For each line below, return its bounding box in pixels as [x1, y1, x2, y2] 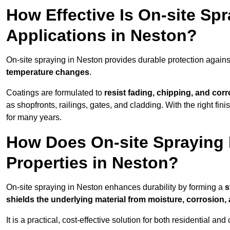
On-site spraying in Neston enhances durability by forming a [6, 183, 225, 192]
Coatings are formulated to [6, 88, 104, 98]
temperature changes [6, 68, 89, 77]
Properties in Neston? [6, 154, 179, 172]
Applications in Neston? [6, 26, 197, 45]
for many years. [6, 113, 62, 122]
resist [104, 88, 126, 98]
